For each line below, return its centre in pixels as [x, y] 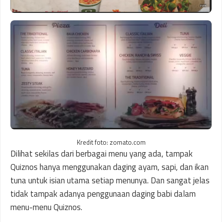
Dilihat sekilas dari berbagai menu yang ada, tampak [102, 153]
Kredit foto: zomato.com [111, 142]
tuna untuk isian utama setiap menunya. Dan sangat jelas [110, 180]
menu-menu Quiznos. [46, 207]
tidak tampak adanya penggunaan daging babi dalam [103, 194]
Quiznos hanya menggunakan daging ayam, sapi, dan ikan [110, 167]
